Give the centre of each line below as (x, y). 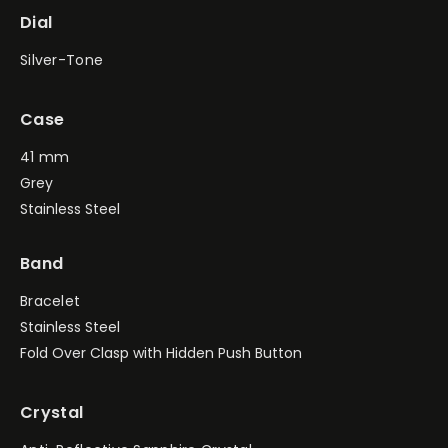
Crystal (52, 413)
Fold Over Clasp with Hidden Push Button (161, 353)
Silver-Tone (62, 60)
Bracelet (50, 301)
